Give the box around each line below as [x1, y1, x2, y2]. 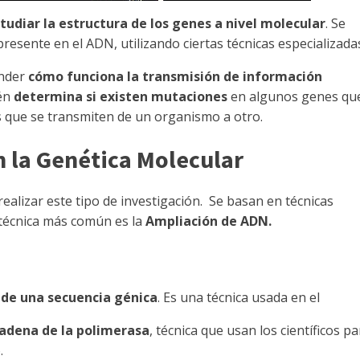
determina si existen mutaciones [14, 88, 227, 105]
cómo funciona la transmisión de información [28, 67, 322, 85]
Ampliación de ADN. [145, 212, 272, 230]
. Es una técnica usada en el [157, 288, 320, 306]
